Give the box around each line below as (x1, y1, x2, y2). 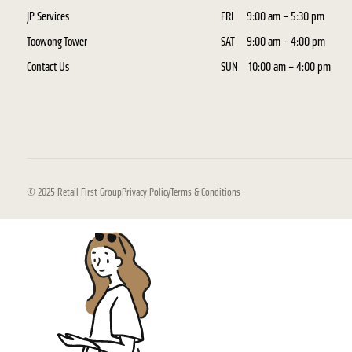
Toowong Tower (26, 34, 87, 49)
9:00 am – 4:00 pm (247, 34, 326, 49)
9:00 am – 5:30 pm (247, 9, 325, 24)
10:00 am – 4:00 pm (247, 59, 331, 74)
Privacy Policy (121, 185, 170, 199)
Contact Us (26, 59, 69, 74)
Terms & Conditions (170, 185, 240, 199)
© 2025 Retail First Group (26, 185, 122, 199)
